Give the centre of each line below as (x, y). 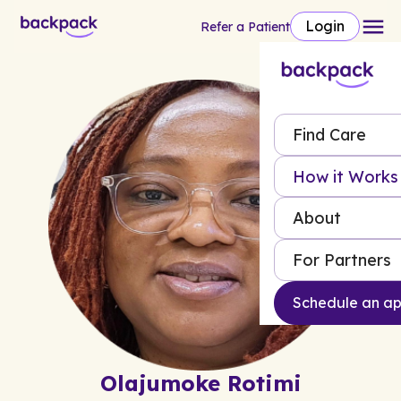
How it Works (346, 176)
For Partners (342, 260)
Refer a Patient (245, 26)
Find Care (329, 135)
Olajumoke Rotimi (200, 384)
